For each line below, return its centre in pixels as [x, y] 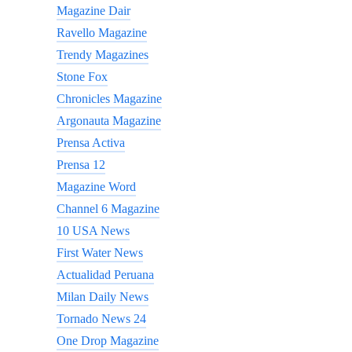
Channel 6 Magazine [108, 209]
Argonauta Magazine [109, 121]
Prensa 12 [81, 165]
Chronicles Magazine [109, 99]
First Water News [100, 253]
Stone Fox [82, 77]
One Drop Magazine [108, 341]
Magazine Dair [93, 11]
